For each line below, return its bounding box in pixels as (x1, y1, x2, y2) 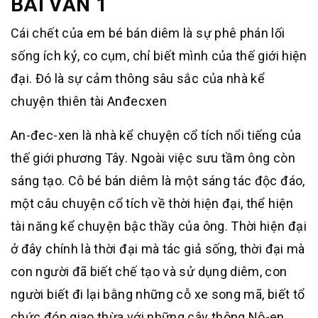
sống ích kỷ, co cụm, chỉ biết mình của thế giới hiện (11, 48, 307, 63)
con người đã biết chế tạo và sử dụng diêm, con (11, 264, 287, 279)
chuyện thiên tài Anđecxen (11, 94, 167, 109)
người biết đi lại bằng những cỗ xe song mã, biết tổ (11, 287, 305, 302)
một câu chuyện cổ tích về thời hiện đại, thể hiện (11, 196, 294, 211)
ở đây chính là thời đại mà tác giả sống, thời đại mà (11, 241, 305, 256)
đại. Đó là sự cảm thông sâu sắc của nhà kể (11, 71, 265, 86)
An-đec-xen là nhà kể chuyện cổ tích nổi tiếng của (11, 128, 302, 143)
